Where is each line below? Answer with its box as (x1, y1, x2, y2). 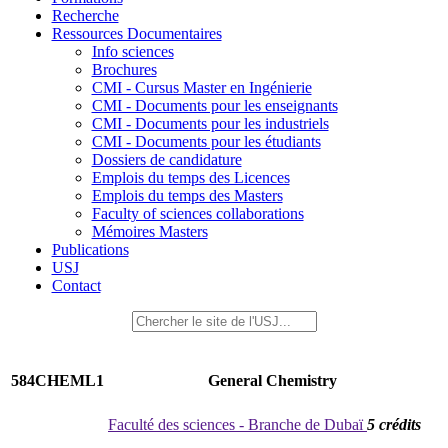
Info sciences (91, 43, 174, 60)
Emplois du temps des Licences (91, 169, 290, 186)
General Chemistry (208, 372, 337, 390)
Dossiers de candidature (91, 151, 242, 168)
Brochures (91, 61, 157, 78)
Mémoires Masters (91, 223, 208, 240)
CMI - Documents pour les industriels (91, 115, 329, 132)
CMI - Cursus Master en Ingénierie (91, 79, 312, 96)
